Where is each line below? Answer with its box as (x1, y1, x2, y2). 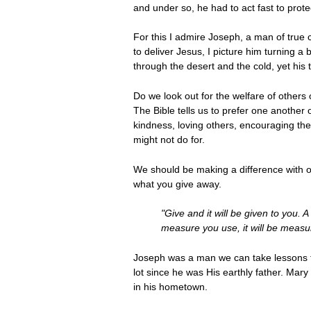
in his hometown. (133, 280, 208, 292)
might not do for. (133, 134, 205, 146)
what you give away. (133, 178, 227, 190)
